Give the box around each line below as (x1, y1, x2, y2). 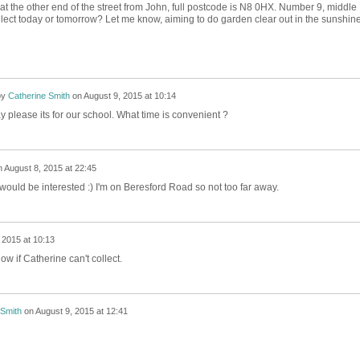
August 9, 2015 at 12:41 (35, 306, 128, 317)
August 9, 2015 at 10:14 (83, 91, 176, 101)
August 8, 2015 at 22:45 (3, 163, 96, 174)
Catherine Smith (7, 91, 70, 101)
